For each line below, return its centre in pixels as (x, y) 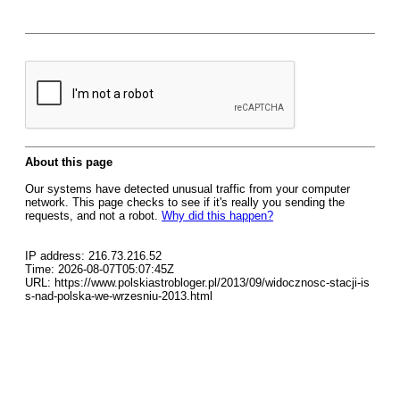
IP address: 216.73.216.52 (93, 256)
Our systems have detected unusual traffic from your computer (187, 189)
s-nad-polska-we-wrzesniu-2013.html (119, 296)
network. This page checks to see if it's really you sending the (185, 202)
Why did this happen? (217, 216)
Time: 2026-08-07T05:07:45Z (100, 269)
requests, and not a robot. (93, 216)
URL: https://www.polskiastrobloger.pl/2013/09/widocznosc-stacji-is (197, 283)
